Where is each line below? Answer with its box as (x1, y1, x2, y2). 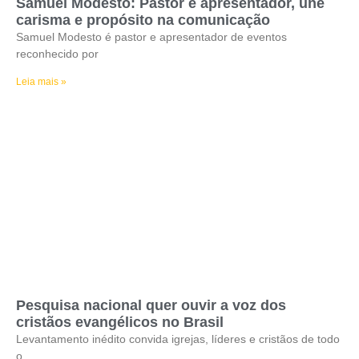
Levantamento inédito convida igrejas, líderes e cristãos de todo (16, 333, 340, 345)
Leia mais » (16, 76, 67, 87)
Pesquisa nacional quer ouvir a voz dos (16, 297, 286, 313)
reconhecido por (16, 47, 99, 60)
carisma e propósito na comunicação (16, 12, 270, 28)
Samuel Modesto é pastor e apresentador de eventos (16, 30, 287, 43)
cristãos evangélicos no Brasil (16, 314, 224, 330)
